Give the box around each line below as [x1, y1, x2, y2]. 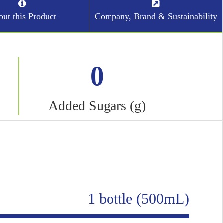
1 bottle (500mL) [88, 190, 190, 207]
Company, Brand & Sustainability [94, 11, 217, 21]
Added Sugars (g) [48, 98, 146, 113]
